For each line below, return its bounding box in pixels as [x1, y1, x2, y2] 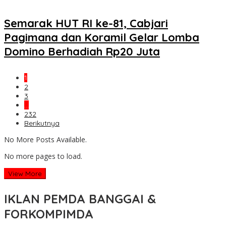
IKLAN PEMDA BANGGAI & [4, 191, 156, 207]
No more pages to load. [4, 151, 82, 161]
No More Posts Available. [4, 135, 87, 145]
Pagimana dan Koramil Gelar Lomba [4, 30, 199, 44]
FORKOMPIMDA [4, 206, 93, 222]
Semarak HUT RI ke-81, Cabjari [4, 16, 168, 30]
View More [8, 169, 42, 178]
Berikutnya [24, 119, 60, 128]
